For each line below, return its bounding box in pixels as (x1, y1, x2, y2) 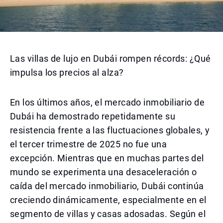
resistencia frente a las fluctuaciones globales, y (10, 125, 210, 135)
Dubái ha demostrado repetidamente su (10, 111, 176, 121)
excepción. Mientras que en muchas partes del (10, 153, 204, 163)
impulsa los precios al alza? (10, 67, 124, 78)
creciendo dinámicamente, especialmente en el (10, 195, 207, 205)
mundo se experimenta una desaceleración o (10, 167, 197, 177)
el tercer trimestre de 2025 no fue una (10, 139, 167, 149)
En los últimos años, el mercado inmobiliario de (10, 97, 205, 108)
